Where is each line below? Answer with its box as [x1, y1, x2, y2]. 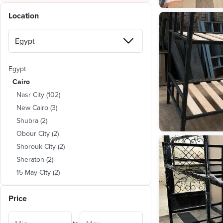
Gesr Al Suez [16, 206, 57, 216]
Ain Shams [16, 193, 49, 203]
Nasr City [16, 90, 44, 100]
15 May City [16, 167, 51, 177]
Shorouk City [16, 141, 56, 151]
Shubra [16, 115, 38, 125]
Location [8, 10, 39, 21]
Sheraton [16, 154, 44, 164]
